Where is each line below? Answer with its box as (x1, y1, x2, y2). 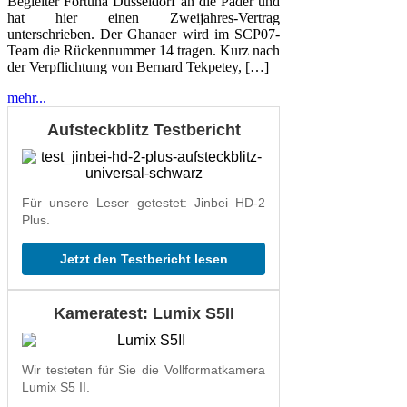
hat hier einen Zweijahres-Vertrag (7, 9, 280, 25)
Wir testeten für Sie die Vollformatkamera (22, 362, 265, 377)
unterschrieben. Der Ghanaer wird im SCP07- (7, 25, 280, 42)
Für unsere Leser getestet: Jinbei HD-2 (22, 194, 265, 210)
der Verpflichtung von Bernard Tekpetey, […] (7, 58, 269, 74)
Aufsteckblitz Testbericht (46, 120, 241, 139)
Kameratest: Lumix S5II (53, 303, 234, 323)
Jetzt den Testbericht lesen (59, 251, 228, 266)
